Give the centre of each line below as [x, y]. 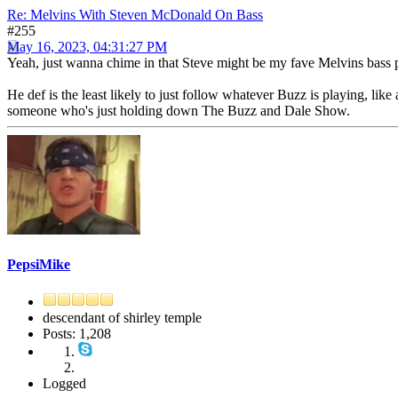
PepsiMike [39, 265]
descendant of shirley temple [122, 317]
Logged [64, 383]
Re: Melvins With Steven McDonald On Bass [135, 15]
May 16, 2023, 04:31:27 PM [87, 47]
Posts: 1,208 [77, 333]
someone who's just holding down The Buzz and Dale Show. [179, 111]
